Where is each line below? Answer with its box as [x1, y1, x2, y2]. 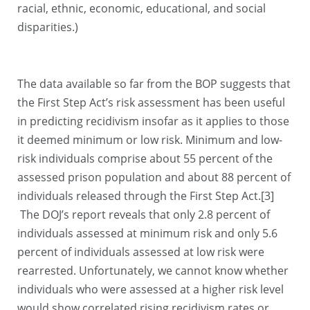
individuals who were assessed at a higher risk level [17, 282, 284, 298]
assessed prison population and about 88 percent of [17, 170, 291, 185]
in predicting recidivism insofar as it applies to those [17, 113, 289, 129]
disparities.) [17, 19, 78, 35]
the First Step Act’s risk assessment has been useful [17, 95, 285, 111]
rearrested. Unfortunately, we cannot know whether [17, 263, 289, 279]
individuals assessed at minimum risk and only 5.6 [17, 226, 277, 241]
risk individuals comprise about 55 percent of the [17, 151, 273, 167]
